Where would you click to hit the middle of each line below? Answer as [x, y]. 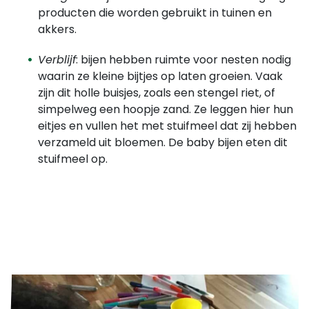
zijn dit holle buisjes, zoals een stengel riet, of [157, 92]
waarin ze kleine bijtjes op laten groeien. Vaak [160, 76]
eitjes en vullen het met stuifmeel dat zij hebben [167, 126]
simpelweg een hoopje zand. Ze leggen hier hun [166, 109]
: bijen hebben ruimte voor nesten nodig [183, 59]
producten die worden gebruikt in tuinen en [155, 12]
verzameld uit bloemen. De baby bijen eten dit [163, 142]
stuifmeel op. [73, 159]
